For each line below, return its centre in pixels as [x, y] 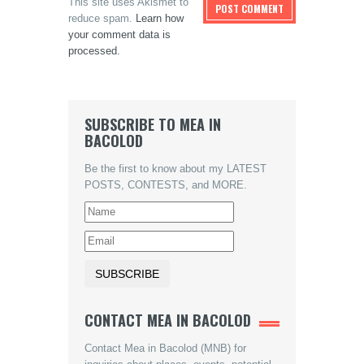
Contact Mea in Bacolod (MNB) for [165, 349]
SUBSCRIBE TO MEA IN [153, 125]
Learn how [160, 19]
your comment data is [119, 35]
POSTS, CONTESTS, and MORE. [166, 185]
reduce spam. [102, 19]
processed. [94, 51]
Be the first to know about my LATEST [175, 169]
